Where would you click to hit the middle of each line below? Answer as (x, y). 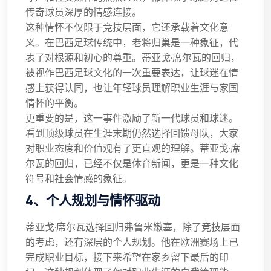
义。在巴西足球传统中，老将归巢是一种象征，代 (132, 43)
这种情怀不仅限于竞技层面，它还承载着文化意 (127, 28)
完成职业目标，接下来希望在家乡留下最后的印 (127, 257)
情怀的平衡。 (54, 103)
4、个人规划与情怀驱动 (93, 200)
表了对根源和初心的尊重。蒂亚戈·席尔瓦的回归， (133, 58)
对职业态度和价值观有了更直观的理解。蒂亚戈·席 (133, 149)
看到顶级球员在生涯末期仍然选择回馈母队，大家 (132, 133)
